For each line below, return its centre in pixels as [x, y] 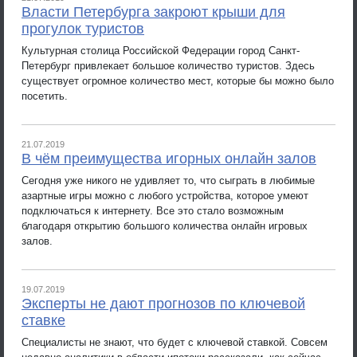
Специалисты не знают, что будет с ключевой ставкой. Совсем [175, 342]
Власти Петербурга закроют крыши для [153, 12]
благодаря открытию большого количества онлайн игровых [165, 226]
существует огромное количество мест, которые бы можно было [178, 80]
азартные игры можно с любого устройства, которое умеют [165, 195]
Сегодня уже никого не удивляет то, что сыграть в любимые [168, 180]
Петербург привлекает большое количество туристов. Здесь [168, 65]
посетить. [45, 96]
